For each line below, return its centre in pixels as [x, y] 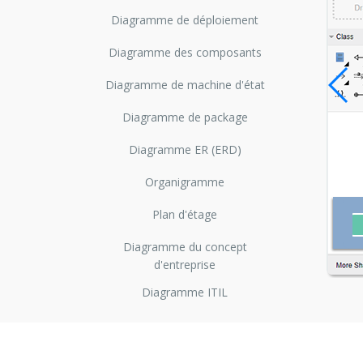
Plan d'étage [185, 215]
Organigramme [185, 182]
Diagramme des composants [185, 53]
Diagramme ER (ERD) [185, 150]
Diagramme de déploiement [185, 20]
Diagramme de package [185, 117]
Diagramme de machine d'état [185, 85]
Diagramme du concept [185, 247]
